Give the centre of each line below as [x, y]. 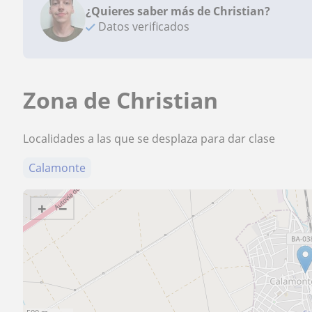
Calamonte [57, 168]
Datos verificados [143, 26]
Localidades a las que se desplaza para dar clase [149, 139]
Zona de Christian [121, 100]
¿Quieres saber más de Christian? [178, 11]
